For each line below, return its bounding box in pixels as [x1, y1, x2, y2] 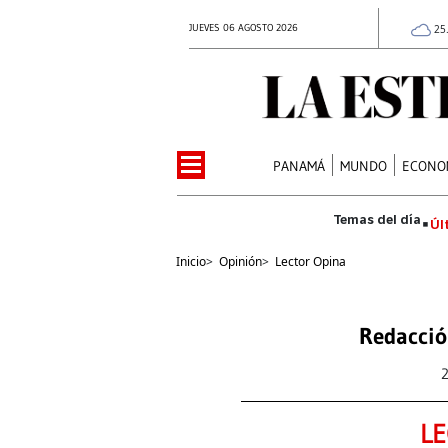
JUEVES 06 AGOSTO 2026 [189, 21, 298, 34]
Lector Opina [275, 252, 346, 270]
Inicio [176, 252, 206, 270]
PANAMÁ [273, 156, 326, 175]
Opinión [219, 252, 262, 270]
